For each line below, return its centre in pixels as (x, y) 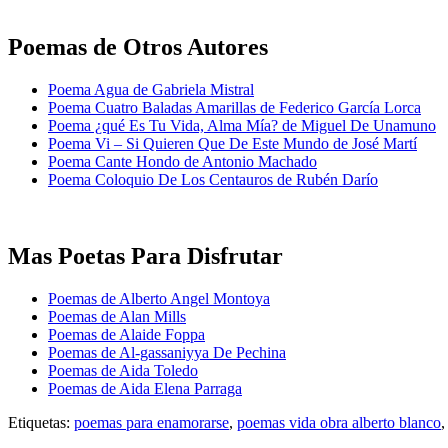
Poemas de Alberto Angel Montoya (159, 298)
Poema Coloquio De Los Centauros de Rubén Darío (213, 179)
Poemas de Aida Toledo (123, 370)
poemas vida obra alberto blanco (339, 422)
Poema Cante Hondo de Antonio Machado (182, 161)
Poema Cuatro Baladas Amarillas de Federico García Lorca (234, 107)
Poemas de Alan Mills (117, 316)
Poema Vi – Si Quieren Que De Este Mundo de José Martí (232, 143)
